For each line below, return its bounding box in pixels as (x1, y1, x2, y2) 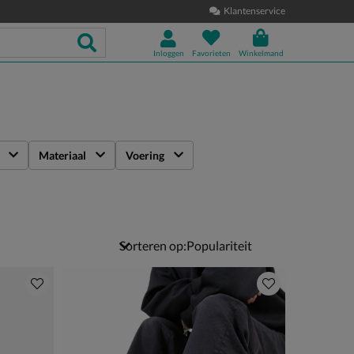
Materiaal (39, 149, 86, 162)
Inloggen (153, 47, 184, 58)
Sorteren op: (119, 238, 186, 253)
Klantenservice (223, 5, 285, 17)
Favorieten (191, 48, 231, 58)
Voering (126, 149, 164, 162)
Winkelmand (238, 48, 284, 58)
